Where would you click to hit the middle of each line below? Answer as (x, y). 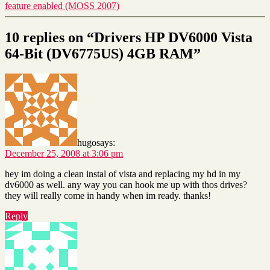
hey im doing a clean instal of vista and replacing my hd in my (123, 174)
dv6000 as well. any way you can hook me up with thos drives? (126, 185)
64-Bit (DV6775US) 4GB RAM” (103, 53)
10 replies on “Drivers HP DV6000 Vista (129, 37)
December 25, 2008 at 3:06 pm (64, 154)
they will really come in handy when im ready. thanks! (108, 196)
